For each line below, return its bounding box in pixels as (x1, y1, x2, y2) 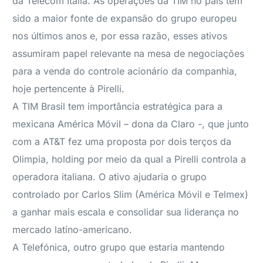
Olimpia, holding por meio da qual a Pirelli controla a (12, 153, 247, 165)
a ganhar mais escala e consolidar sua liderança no (12, 206, 240, 218)
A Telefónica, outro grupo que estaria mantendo (12, 241, 225, 253)
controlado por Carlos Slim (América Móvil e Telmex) (12, 188, 249, 200)
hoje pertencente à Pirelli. (12, 83, 125, 95)
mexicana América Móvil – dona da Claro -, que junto (12, 118, 249, 130)
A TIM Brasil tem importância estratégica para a (12, 100, 223, 112)
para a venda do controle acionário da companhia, (12, 65, 238, 77)
